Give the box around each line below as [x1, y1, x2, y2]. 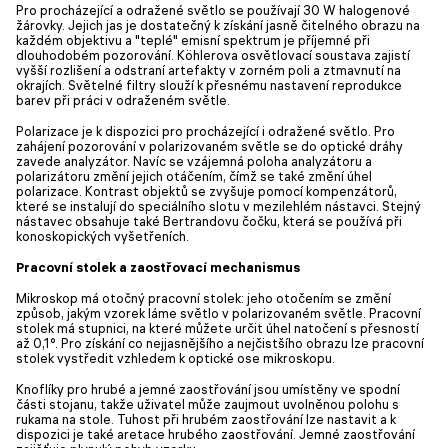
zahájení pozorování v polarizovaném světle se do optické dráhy [16, 137, 403, 154]
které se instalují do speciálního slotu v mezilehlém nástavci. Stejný [16, 197, 421, 214]
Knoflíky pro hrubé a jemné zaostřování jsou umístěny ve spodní [16, 380, 400, 397]
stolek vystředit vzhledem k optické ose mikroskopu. [16, 349, 335, 366]
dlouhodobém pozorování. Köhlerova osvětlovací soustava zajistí [16, 46, 410, 63]
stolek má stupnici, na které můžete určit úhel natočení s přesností [16, 319, 419, 336]
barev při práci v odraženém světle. [16, 91, 230, 108]
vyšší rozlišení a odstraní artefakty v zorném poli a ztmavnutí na [16, 61, 401, 78]
